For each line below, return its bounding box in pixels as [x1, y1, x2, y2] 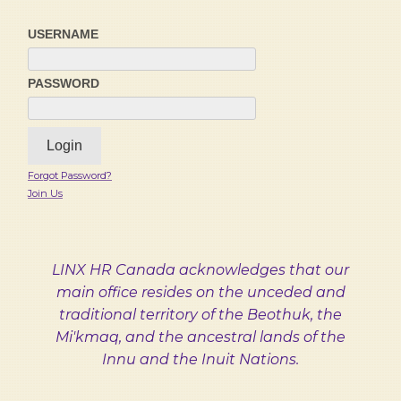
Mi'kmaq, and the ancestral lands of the [55, 328, 346, 346]
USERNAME [28, 27, 98, 41]
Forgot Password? [28, 169, 112, 182]
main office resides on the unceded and [55, 284, 346, 301]
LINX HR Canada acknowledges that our [52, 261, 349, 278]
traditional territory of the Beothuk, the [59, 306, 342, 323]
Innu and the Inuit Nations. [102, 351, 299, 368]
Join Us [28, 187, 63, 200]
